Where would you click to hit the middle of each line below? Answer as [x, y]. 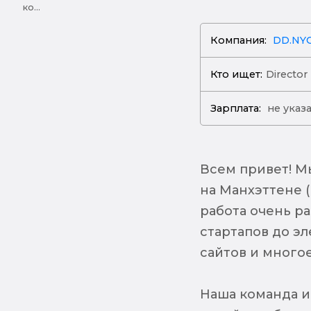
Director [286, 74]
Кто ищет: [237, 74]
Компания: [239, 40]
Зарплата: [236, 108]
